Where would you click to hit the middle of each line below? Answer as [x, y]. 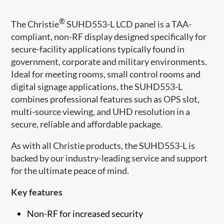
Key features [37, 192]
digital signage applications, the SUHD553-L [97, 86]
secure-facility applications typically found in [98, 49]
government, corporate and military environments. [109, 61]
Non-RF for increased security [85, 213]
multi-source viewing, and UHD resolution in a [101, 111]
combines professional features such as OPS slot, [105, 99]
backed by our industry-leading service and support [109, 158]
